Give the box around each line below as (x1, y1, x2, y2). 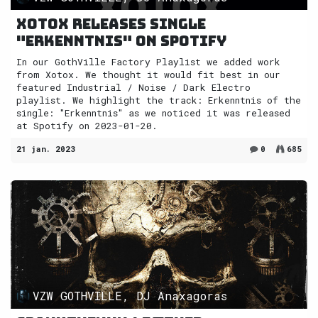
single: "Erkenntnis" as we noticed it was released (16, 106, 290, 119)
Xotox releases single (16, 14, 206, 33)
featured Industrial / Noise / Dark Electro (16, 80, 251, 94)
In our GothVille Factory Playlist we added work (16, 55, 280, 68)
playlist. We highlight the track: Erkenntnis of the (16, 93, 301, 106)
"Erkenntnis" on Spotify (16, 31, 226, 50)
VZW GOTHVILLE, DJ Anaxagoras (33, 288, 228, 304)
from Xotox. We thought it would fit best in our (16, 67, 280, 81)
